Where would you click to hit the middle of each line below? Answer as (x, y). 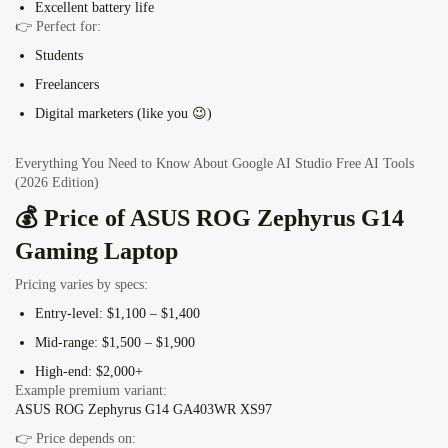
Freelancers (67, 85)
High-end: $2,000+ (89, 372)
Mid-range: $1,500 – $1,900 (115, 343)
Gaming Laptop (96, 251)
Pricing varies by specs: (81, 285)
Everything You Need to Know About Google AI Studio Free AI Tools (214, 164)
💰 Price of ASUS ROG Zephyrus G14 (209, 218)
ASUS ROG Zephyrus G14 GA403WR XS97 (143, 410)
